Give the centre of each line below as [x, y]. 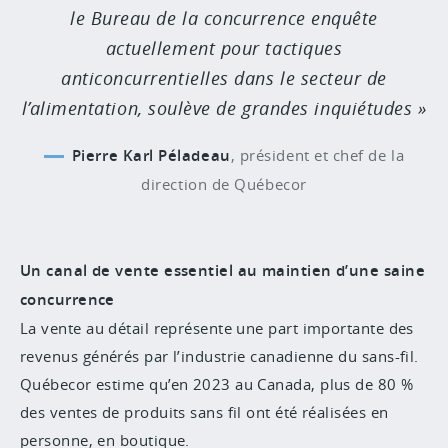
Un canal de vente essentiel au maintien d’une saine [222, 270]
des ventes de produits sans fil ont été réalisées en [204, 412]
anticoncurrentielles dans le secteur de [224, 78]
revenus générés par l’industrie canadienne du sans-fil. [219, 356]
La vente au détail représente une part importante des [217, 328]
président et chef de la [322, 155]
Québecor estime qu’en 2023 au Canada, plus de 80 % [217, 384]
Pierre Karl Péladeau [151, 155]
